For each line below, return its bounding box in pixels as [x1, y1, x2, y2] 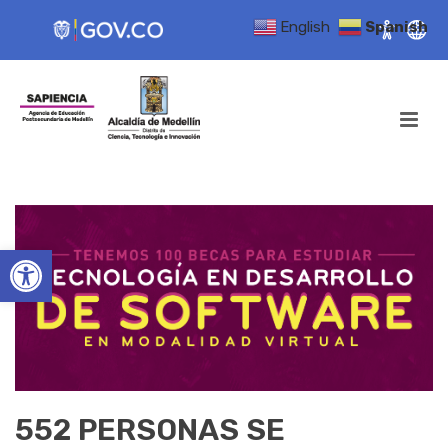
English [280, 17, 330, 36]
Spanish [365, 17, 428, 36]
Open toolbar [9, 240, 200, 278]
